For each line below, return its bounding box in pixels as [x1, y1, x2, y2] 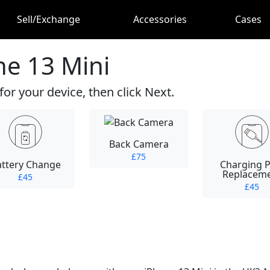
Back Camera [108, 137, 169, 151]
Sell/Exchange [17, 13, 80, 27]
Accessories [133, 13, 187, 27]
